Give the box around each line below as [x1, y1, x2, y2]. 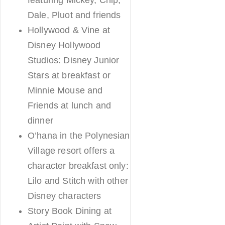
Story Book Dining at [28, 205, 111, 216]
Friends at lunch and [28, 100, 111, 110]
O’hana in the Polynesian [28, 130, 130, 141]
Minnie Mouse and [28, 85, 103, 95]
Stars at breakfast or [28, 70, 111, 80]
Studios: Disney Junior [28, 55, 120, 65]
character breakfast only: [28, 160, 129, 171]
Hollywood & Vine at [28, 25, 110, 35]
